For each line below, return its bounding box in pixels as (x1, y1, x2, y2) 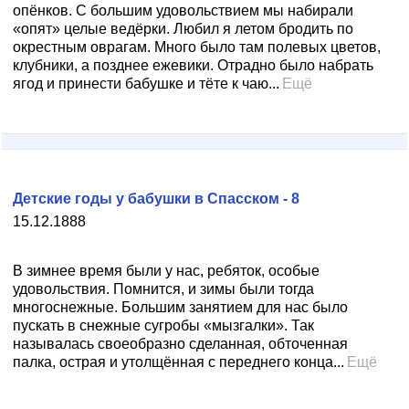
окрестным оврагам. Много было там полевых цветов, (13, 39, 381, 55)
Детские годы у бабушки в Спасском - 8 (13, 191, 299, 206)
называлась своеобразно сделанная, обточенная (13, 336, 348, 351)
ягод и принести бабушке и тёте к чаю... (13, 76, 279, 91)
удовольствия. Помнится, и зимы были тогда (13, 281, 314, 297)
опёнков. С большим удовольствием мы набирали (13, 3, 353, 18)
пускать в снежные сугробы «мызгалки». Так (13, 318, 314, 333)
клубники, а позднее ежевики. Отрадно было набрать (13, 58, 373, 73)
